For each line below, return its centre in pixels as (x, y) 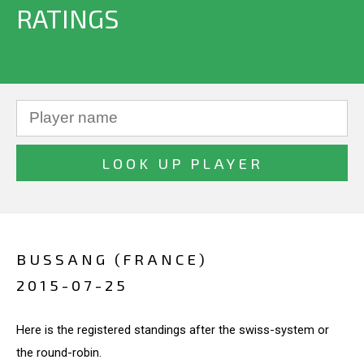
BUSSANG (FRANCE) (112, 259)
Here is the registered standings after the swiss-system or (173, 329)
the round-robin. (59, 352)
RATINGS (67, 18)
